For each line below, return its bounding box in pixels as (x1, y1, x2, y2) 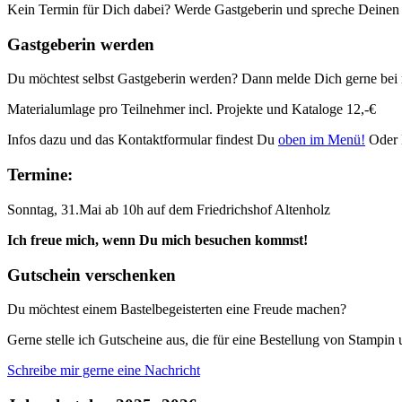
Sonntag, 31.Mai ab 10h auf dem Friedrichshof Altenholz (7, 201, 330, 217)
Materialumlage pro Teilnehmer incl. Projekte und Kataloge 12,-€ (7, 101, 376, 118)
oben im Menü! (278, 132, 365, 148)
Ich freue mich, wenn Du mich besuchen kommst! (7, 232, 308, 248)
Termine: (7, 165, 73, 185)
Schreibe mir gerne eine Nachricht (7, 363, 200, 379)
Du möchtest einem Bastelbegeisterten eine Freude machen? (7, 301, 346, 318)
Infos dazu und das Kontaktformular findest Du (7, 132, 278, 148)
